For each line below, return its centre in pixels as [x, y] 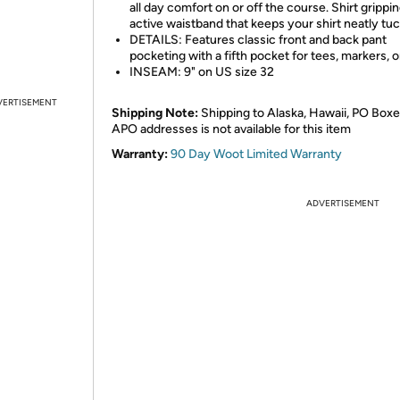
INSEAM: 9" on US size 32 [202, 72]
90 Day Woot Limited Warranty [256, 154]
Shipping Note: [155, 113]
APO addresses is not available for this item [231, 129]
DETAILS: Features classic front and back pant [258, 40]
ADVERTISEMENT [343, 203]
